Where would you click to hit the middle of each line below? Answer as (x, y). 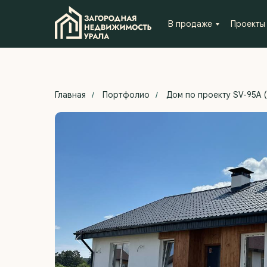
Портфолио (126, 95)
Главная (70, 95)
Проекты (248, 24)
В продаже (190, 24)
